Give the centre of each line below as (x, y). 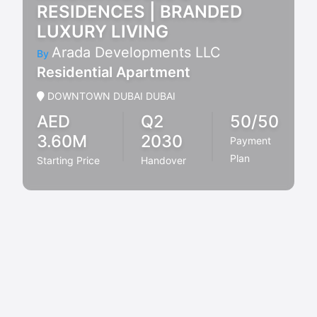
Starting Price (68, 160)
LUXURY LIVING (103, 31)
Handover (164, 160)
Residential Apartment (114, 72)
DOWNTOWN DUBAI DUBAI (110, 96)
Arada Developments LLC (136, 52)
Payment (251, 140)
